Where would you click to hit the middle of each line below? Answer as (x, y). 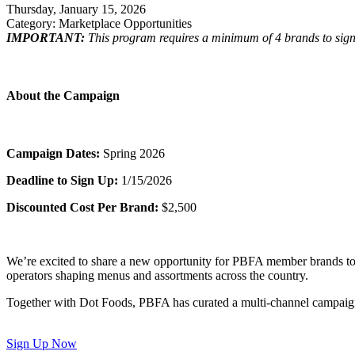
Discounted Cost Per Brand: (82, 208)
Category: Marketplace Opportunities (99, 23)
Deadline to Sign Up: (62, 181)
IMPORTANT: (46, 37)
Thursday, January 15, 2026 (76, 9)
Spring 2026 (134, 154)
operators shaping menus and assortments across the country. (157, 276)
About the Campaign (63, 95)
